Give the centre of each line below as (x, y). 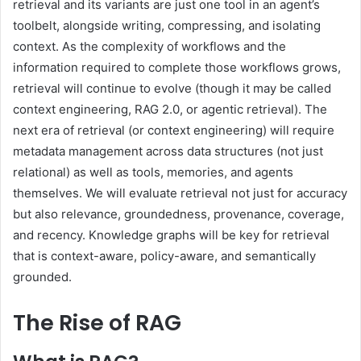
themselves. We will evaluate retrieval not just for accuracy (180, 193)
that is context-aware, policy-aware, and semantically (164, 256)
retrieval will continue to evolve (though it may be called (172, 89)
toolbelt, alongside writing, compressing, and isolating (167, 26)
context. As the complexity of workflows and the (149, 47)
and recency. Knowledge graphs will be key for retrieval (171, 235)
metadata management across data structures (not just (168, 151)
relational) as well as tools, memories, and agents (153, 172)
